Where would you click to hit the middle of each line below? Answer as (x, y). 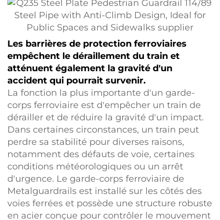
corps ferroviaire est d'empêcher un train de (104, 105)
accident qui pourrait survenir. (77, 81)
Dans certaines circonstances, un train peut (103, 130)
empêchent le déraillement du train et (94, 56)
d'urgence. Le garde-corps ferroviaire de (96, 179)
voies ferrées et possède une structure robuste (110, 203)
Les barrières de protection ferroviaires (97, 44)
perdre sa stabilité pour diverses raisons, (96, 142)
